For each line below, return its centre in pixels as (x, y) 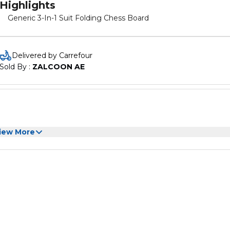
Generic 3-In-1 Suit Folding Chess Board (78, 18)
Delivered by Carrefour (52, 55)
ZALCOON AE (59, 67)
